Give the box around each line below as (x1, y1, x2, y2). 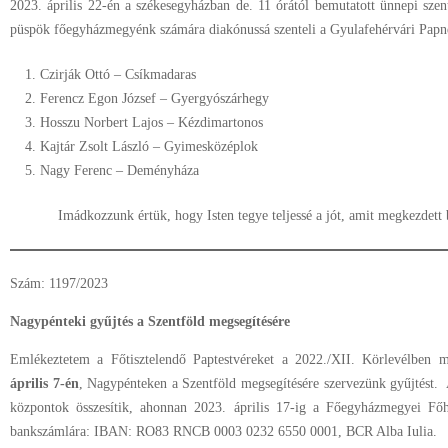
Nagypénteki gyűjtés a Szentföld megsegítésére (10, 314, 290, 329)
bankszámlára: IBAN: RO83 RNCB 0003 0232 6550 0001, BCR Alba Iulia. (10, 424, 437, 439)
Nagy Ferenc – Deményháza (40, 163, 199, 178)
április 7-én (10, 376, 79, 391)
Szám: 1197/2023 (10, 276, 108, 291)
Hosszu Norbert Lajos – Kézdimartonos (40, 115, 263, 130)
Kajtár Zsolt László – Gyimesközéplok (40, 139, 258, 154)
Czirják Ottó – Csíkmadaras (40, 67, 196, 82)
